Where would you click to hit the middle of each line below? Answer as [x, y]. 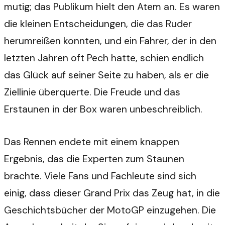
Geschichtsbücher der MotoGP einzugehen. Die [110, 210]
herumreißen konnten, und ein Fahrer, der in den [110, 41]
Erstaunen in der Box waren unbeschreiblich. [103, 109]
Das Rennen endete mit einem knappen [92, 142]
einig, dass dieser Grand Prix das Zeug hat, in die [112, 193]
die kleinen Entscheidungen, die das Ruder [98, 24]
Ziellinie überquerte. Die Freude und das [92, 92]
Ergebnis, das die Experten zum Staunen [94, 159]
